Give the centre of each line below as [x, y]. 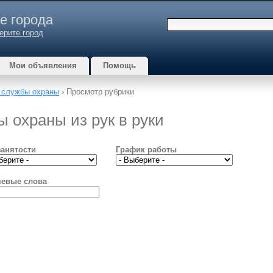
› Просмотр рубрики [97, 92]
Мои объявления [43, 66]
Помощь [119, 66]
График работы [146, 150]
